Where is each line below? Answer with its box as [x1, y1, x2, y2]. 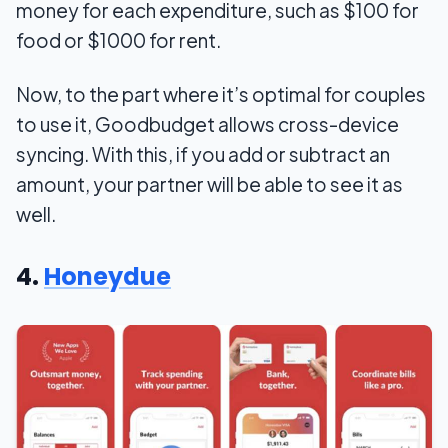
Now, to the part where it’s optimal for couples [16, 82, 426, 107]
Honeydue [44, 260, 171, 294]
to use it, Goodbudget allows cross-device [16, 112, 399, 137]
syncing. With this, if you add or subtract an [16, 142, 390, 167]
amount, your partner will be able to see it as [16, 172, 403, 197]
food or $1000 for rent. [16, 28, 221, 53]
